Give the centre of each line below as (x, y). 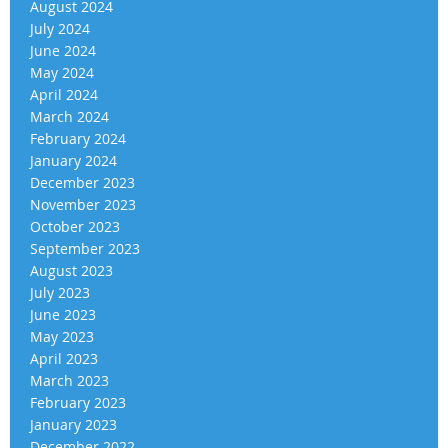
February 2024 (78, 138)
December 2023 (82, 182)
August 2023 (71, 270)
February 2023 (78, 402)
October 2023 (75, 226)
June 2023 (63, 314)
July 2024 (60, 28)
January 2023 (73, 424)
